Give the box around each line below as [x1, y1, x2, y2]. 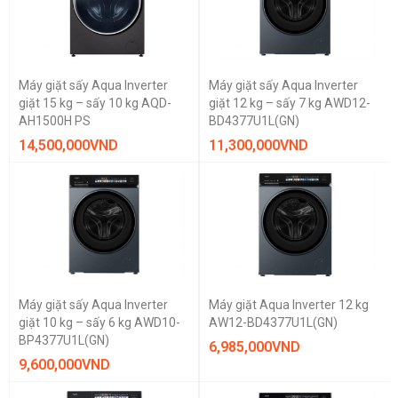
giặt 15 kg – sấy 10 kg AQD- [19, 96, 171, 110]
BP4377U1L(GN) [19, 333, 109, 347]
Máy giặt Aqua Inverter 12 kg [209, 298, 369, 312]
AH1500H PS [19, 114, 91, 128]
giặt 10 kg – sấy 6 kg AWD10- [19, 315, 180, 330]
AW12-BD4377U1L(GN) [209, 315, 338, 330]
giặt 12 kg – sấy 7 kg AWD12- [209, 96, 370, 110]
